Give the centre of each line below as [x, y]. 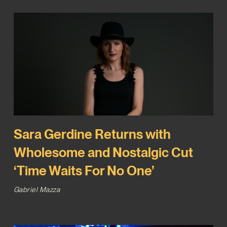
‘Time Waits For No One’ [84, 170]
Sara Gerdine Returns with [92, 134]
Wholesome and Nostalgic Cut [103, 152]
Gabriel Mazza [37, 189]
